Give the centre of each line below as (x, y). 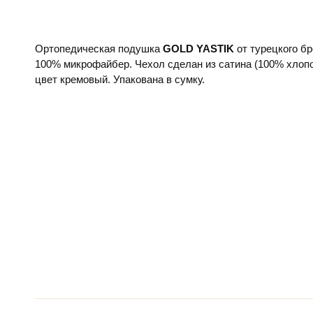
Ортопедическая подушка (99, 48)
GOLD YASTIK (198, 48)
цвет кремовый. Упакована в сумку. (120, 79)
